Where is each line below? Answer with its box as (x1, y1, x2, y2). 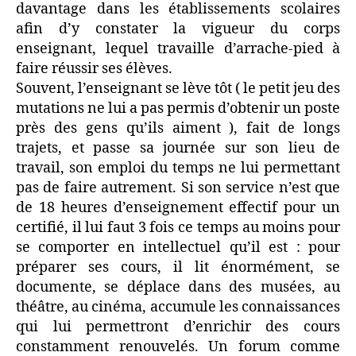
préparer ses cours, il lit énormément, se (16, 258, 340, 277)
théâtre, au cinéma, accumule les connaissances (16, 298, 340, 316)
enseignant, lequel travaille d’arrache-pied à (16, 40, 340, 58)
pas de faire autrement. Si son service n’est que (16, 179, 340, 197)
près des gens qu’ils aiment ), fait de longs (16, 119, 340, 137)
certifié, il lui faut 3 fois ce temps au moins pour (16, 219, 340, 237)
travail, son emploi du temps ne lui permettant (16, 159, 340, 177)
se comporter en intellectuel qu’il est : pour (16, 238, 340, 257)
